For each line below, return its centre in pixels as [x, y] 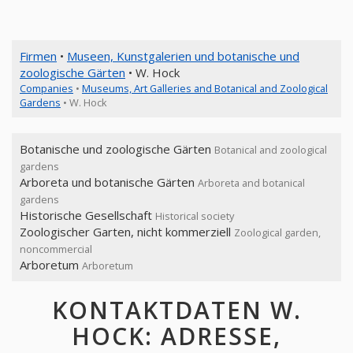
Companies [46, 88]
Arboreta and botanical [251, 183]
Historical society [195, 216]
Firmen [38, 56]
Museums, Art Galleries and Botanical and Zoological [205, 88]
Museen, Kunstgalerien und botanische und [183, 56]
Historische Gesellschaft [87, 215]
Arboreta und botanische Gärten [109, 182]
